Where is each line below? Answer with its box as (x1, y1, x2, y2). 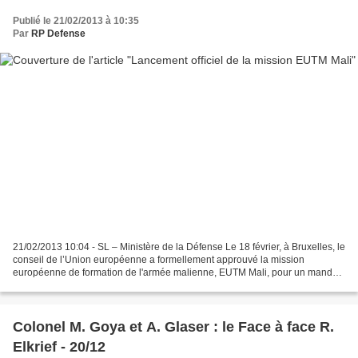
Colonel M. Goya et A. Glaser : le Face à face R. (13, 319, 334, 336)
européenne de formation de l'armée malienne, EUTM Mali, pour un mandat (13, 267, 340, 279)
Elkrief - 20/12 (13, 339, 105, 356)
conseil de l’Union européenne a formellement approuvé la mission (13, 254, 304, 266)
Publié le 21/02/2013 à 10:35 (13, 14, 139, 26)
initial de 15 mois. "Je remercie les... (13, 280, 168, 292)
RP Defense (31, 27, 86, 39)
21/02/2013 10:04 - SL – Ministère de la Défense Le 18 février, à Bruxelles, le (13, 241, 345, 253)
